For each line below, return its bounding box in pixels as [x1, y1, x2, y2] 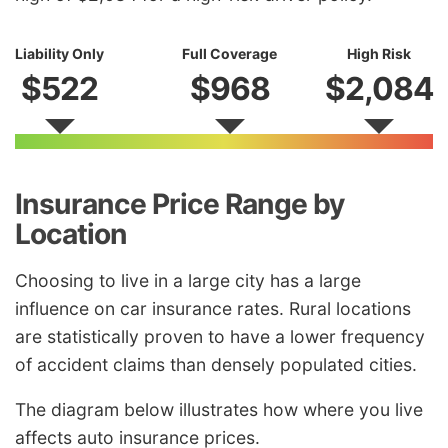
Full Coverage [182, 45, 277, 63]
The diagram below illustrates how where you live [15, 399, 423, 421]
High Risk [347, 45, 411, 63]
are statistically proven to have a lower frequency [15, 325, 425, 347]
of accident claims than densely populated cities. [15, 353, 417, 375]
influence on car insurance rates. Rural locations [15, 297, 411, 319]
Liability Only [15, 45, 104, 63]
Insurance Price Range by [15, 187, 345, 222]
